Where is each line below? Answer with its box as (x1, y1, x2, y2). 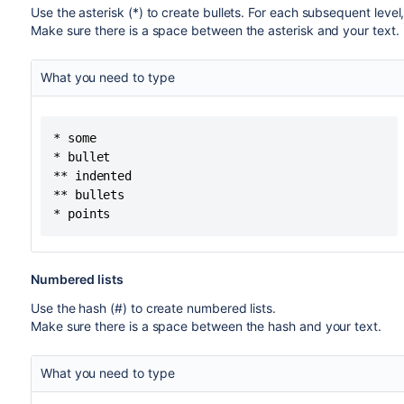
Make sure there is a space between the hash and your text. (30, 318, 381, 334)
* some (52, 131, 96, 145)
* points (52, 207, 111, 221)
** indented (52, 169, 133, 183)
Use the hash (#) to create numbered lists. (30, 300, 277, 316)
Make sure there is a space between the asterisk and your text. (30, 23, 399, 38)
